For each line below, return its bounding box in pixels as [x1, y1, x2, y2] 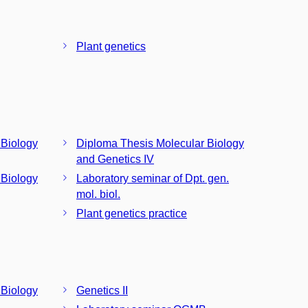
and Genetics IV [76, 153, 154, 165]
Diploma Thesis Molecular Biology [76, 137, 244, 149]
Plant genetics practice [76, 207, 187, 219]
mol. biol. [76, 188, 120, 200]
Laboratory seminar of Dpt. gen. [76, 172, 229, 184]
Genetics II [76, 285, 128, 296]
